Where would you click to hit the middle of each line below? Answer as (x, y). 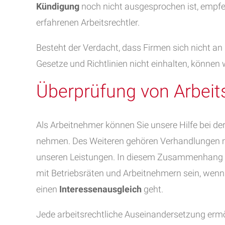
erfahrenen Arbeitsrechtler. (88, 22)
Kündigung (58, 6)
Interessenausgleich (100, 189)
